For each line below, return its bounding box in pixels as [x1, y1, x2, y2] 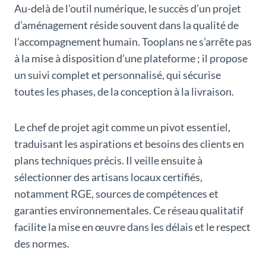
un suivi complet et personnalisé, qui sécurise [14, 68, 221, 82]
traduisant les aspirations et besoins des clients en [14, 137, 244, 151]
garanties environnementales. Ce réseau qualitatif [14, 204, 243, 217]
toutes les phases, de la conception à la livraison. [14, 85, 234, 99]
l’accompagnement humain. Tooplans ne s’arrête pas [14, 35, 252, 49]
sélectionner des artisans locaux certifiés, [14, 170, 202, 184]
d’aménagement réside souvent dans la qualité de [14, 18, 239, 32]
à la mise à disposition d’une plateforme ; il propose [14, 52, 248, 65]
